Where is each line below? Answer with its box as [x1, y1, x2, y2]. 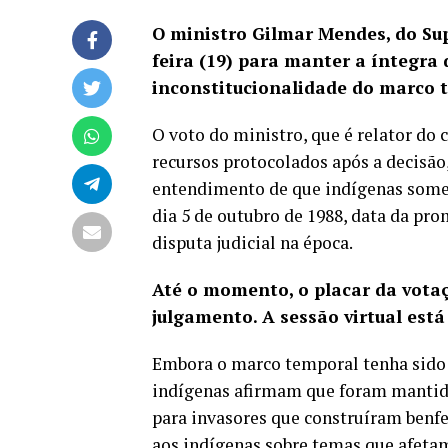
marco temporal [231, 351, 359, 375]
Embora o [152, 351, 231, 375]
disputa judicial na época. [152, 230, 353, 254]
